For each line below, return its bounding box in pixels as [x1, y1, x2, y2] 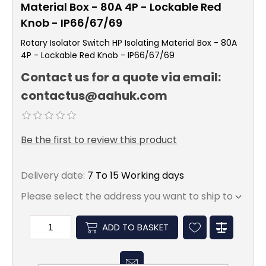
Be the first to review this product [21, 132, 177, 147]
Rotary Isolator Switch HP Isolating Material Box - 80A [21, 37, 237, 49]
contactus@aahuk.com [21, 87, 167, 104]
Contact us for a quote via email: [21, 69, 221, 86]
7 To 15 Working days [87, 168, 184, 182]
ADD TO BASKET [102, 221, 169, 234]
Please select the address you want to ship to [21, 189, 233, 203]
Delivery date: [21, 168, 85, 182]
